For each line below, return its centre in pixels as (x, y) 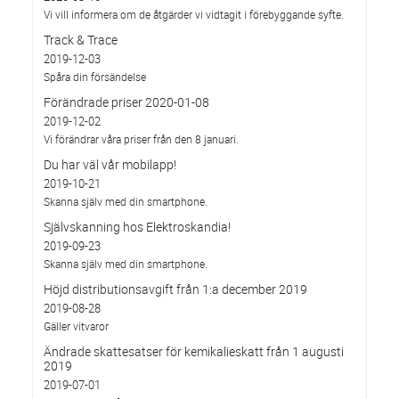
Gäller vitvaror (76, 326)
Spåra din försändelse (95, 77)
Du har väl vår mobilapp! (110, 164)
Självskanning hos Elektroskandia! (137, 227)
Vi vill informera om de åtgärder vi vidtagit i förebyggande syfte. (194, 14)
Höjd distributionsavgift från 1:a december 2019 (175, 289)
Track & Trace (81, 40)
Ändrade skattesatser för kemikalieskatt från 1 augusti (194, 351)
